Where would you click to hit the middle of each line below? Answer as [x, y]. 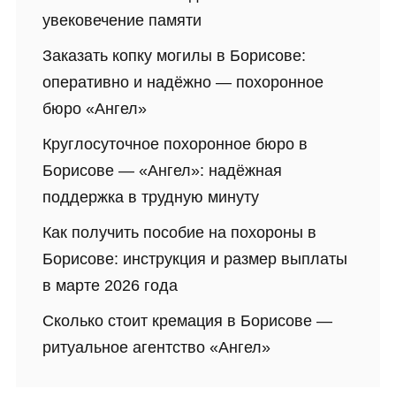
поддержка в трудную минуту [151, 198]
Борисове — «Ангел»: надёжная [162, 171]
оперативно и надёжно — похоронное [183, 83]
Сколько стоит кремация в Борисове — [187, 321]
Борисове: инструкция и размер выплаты [195, 259]
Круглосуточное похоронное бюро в [175, 145]
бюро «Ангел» [95, 109]
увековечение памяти [122, 21]
